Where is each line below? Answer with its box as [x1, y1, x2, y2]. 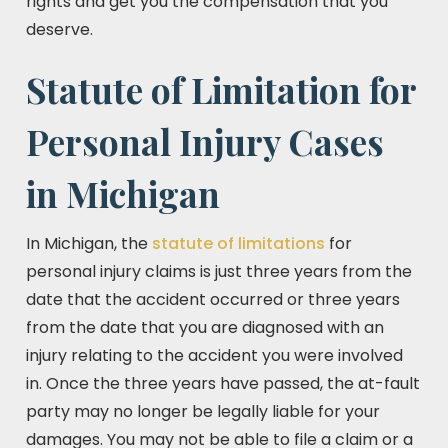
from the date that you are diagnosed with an [26, 316, 384, 339]
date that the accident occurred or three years [26, 288, 400, 311]
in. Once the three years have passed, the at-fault [26, 372, 420, 395]
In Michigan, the [26, 232, 152, 255]
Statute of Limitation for [26, 66, 416, 113]
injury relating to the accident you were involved [26, 344, 403, 367]
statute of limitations [152, 232, 325, 255]
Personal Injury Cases [26, 118, 384, 165]
